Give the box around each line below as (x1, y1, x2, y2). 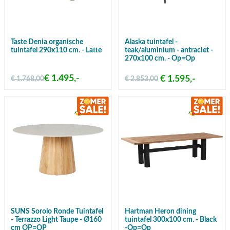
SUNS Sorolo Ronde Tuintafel (11, 208, 103, 216)
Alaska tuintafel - (125, 39, 178, 46)
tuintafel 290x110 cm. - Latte (11, 47, 102, 54)
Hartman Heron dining (125, 208, 196, 216)
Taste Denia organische (11, 39, 83, 46)
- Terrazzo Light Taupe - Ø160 (11, 216, 102, 224)
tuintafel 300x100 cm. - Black (125, 216, 217, 224)
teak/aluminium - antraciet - (125, 47, 213, 54)
